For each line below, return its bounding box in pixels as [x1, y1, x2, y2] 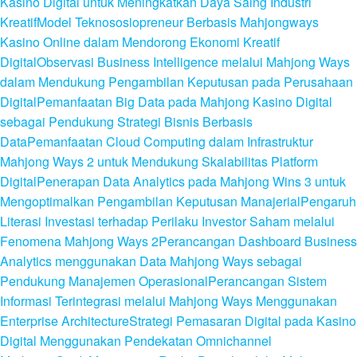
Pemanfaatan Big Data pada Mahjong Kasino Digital [37, 92, 332, 111]
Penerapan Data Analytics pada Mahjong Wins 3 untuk [37, 172, 346, 190]
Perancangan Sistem [208, 272, 327, 290]
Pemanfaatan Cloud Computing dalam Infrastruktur [27, 132, 313, 151]
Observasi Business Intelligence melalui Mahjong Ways [37, 53, 350, 71]
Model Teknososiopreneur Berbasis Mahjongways [37, 13, 319, 31]
